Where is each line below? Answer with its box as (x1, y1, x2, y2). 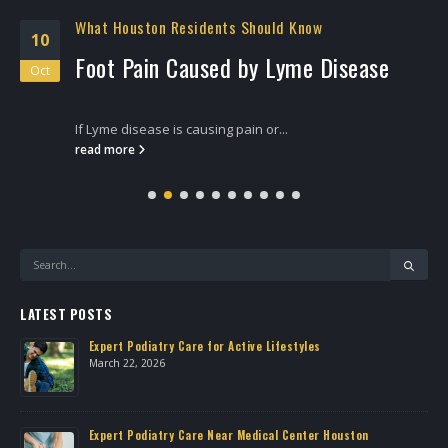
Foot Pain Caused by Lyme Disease (75, 49, 389, 86)
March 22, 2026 (88, 355, 165, 370)
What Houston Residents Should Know (75, 15, 322, 40)
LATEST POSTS (20, 303, 112, 324)
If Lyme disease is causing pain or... (75, 120, 288, 139)
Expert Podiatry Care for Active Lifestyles (88, 336, 321, 354)
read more (75, 141, 138, 158)
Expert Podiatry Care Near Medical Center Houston (88, 426, 369, 444)
